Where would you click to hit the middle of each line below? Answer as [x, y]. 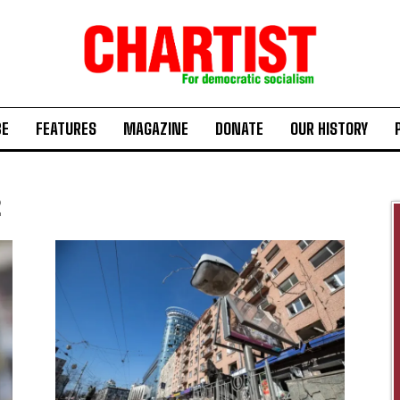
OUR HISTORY [329, 129]
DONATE [239, 129]
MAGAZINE [156, 129]
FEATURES [66, 129]
